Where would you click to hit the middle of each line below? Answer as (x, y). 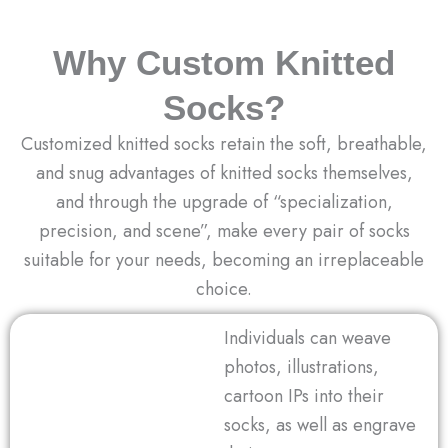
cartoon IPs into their (304, 395)
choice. (224, 288)
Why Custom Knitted (224, 62)
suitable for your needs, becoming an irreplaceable (224, 259)
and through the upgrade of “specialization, (224, 201)
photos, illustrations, (301, 366)
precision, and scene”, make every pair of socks (224, 230)
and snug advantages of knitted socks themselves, (224, 172)
